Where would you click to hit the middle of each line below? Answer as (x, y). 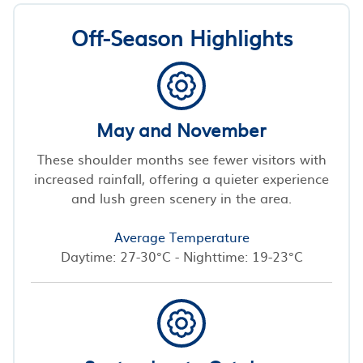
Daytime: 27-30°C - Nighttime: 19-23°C (181, 256)
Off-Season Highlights (181, 36)
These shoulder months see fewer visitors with (181, 158)
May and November (181, 129)
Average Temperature (181, 236)
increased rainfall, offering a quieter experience (181, 178)
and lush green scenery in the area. (181, 197)
